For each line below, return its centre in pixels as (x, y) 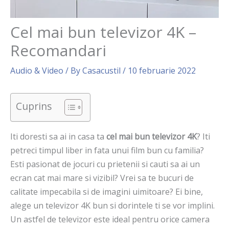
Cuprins (34, 106)
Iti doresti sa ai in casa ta (57, 137)
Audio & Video (37, 71)
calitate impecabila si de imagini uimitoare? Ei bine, (107, 192)
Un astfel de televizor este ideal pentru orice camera (110, 220)
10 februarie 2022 (162, 71)
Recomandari (58, 51)
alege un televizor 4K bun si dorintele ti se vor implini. (112, 206)
